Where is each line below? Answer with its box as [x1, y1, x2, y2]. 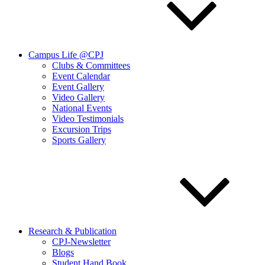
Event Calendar [52, 71, 110, 81]
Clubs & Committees [52, 60, 130, 70]
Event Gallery [52, 82, 104, 92]
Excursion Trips [52, 124, 111, 134]
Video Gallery [52, 92, 105, 102]
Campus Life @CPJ [28, 50, 104, 60]
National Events [52, 103, 112, 113]
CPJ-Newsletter [52, 237, 111, 247]
